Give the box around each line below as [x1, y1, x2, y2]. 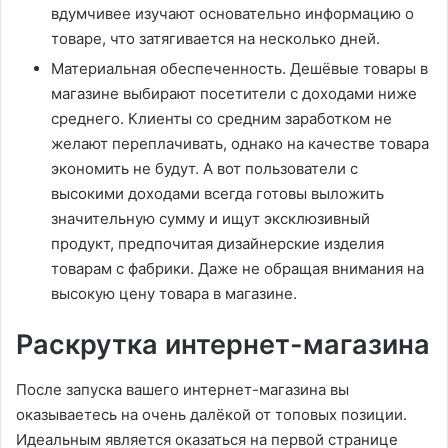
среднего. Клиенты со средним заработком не [51, 109, 392, 129]
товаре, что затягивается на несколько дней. [51, 29, 380, 49]
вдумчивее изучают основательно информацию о [51, 4, 414, 24]
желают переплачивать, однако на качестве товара [51, 134, 429, 154]
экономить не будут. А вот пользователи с [51, 159, 358, 179]
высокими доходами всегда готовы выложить [51, 184, 384, 204]
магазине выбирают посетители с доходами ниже [51, 84, 417, 104]
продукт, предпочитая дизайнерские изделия [51, 234, 384, 254]
